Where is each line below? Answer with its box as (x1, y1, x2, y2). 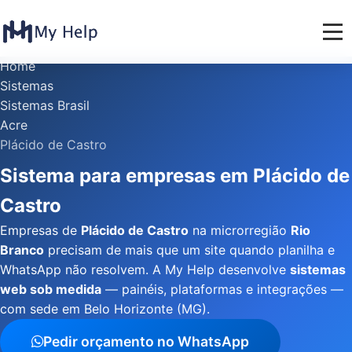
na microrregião (189, 222, 291, 238)
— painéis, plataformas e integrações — (101, 281, 343, 297)
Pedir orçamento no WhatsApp (43, 333, 249, 350)
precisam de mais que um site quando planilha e (44, 242, 335, 258)
